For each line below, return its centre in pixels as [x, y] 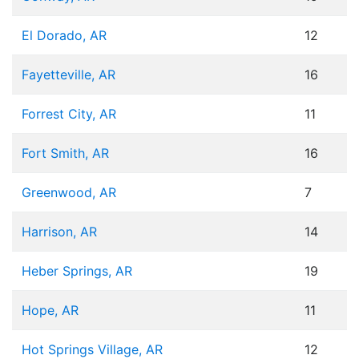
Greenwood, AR [69, 193]
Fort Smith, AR [65, 153]
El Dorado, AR [64, 36]
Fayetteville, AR [69, 75]
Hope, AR [50, 311]
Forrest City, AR [69, 114]
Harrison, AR [59, 232]
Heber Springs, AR [77, 271]
